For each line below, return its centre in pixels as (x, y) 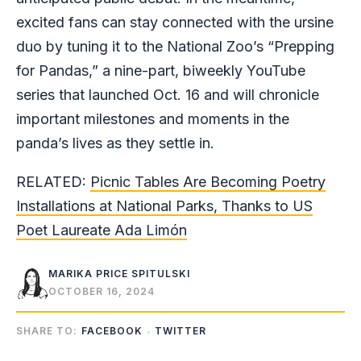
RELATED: (53, 182)
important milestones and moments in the (153, 119)
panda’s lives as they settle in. (117, 143)
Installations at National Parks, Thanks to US (164, 206)
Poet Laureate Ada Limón (102, 230)
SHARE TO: (47, 330)
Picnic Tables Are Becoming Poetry (208, 182)
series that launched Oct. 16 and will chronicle (168, 95)
